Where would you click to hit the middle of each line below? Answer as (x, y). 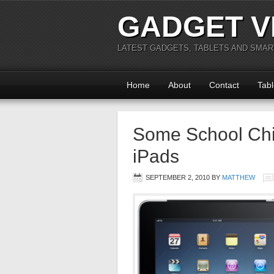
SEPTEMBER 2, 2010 (178, 177)
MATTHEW (239, 177)
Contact (224, 85)
